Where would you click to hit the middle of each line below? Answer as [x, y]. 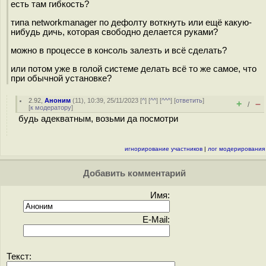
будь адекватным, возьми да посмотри [98, 119]
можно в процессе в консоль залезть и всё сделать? [119, 50]
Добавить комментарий [133, 173]
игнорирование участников [164, 149]
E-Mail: [156, 220]
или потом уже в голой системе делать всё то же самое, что [134, 69]
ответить [189, 100]
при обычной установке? [61, 78]
